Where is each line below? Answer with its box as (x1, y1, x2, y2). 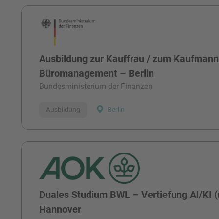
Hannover (39, 203, 82, 215)
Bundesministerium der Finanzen (39, 81, 153, 91)
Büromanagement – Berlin (39, 67, 154, 79)
